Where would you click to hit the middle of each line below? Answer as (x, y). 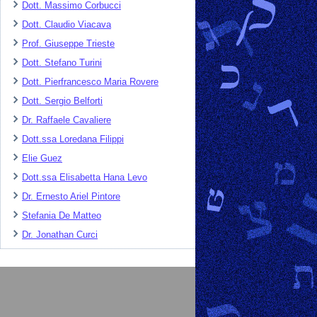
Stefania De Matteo (62, 215)
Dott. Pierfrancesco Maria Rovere (90, 81)
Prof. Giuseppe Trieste (68, 43)
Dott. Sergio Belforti (62, 100)
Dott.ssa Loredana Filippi (73, 139)
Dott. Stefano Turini (62, 62)
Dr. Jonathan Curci (60, 234)
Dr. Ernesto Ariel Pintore (71, 196)
